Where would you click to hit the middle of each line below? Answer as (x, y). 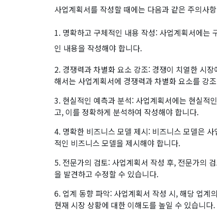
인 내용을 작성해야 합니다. (98, 48)
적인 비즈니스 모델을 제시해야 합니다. (117, 143)
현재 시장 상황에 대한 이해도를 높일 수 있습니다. (135, 205)
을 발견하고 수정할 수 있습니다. (106, 174)
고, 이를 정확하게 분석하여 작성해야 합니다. (126, 112)
